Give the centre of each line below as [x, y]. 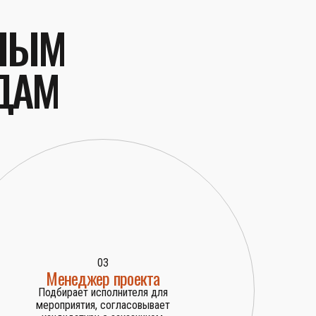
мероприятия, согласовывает [103, 305]
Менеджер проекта [103, 278]
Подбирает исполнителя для [103, 293]
